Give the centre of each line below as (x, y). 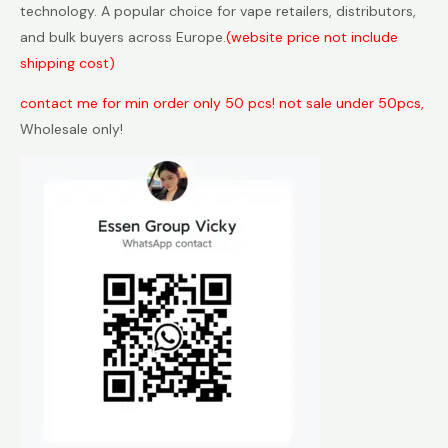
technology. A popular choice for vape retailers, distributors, (218, 11)
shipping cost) (67, 63)
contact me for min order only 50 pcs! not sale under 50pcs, (222, 103)
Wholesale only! (71, 129)
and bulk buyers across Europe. (123, 37)
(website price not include (312, 37)
